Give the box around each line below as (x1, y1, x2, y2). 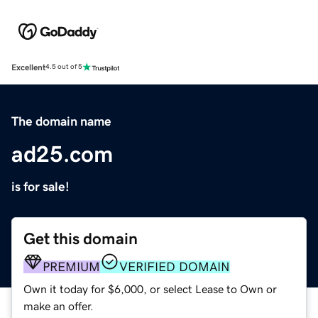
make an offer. (23, 300, 94, 312)
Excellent (11, 62, 45, 72)
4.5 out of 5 (45, 63, 82, 71)
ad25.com (11, 142, 113, 165)
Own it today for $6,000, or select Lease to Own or (23, 283, 277, 295)
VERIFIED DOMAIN (119, 260, 230, 273)
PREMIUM (43, 260, 100, 273)
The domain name (11, 114, 111, 128)
